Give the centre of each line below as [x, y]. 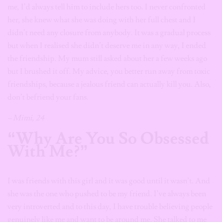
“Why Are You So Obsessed [108, 139]
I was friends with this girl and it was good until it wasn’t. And [109, 181]
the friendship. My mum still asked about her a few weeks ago [107, 58]
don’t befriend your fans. [48, 97]
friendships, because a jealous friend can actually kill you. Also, [109, 84]
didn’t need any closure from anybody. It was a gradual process [109, 33]
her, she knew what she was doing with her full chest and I [102, 20]
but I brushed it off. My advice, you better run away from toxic [109, 71]
